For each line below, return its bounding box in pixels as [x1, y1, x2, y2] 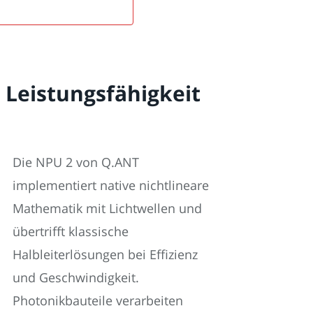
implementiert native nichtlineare [13, 176, 209, 194]
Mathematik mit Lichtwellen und [13, 199, 202, 217]
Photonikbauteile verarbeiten [13, 291, 183, 309]
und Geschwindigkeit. [13, 268, 139, 286]
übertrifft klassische [13, 222, 129, 240]
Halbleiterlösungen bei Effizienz [13, 245, 198, 263]
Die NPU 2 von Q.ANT [13, 153, 139, 170]
